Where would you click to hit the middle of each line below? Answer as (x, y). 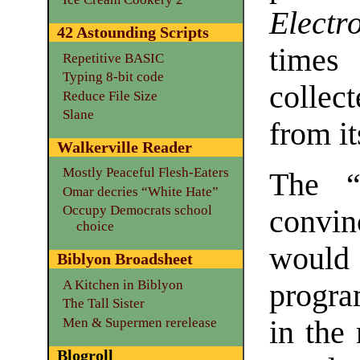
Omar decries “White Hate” (140, 191)
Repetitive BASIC (113, 58)
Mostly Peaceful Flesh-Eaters (145, 173)
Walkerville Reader (124, 147)
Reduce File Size (110, 96)
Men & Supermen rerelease (139, 322)
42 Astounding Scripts (133, 33)
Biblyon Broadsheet (125, 259)
